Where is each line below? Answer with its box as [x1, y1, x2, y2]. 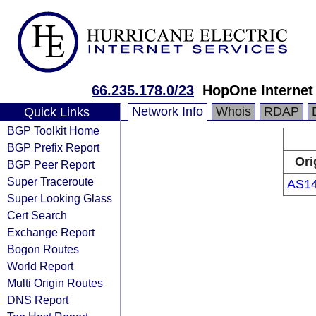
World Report [7, 260, 73, 272]
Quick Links [23, 105, 90, 119]
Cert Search [7, 209, 67, 221]
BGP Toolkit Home [7, 124, 99, 137]
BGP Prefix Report [7, 141, 99, 154]
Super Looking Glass [7, 192, 112, 205]
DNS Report [7, 293, 68, 306]
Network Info [132, 104, 203, 119]
